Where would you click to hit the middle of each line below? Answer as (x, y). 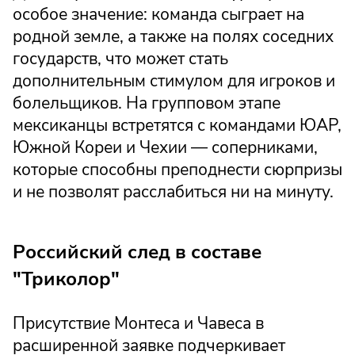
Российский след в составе (137, 252)
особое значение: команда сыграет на (158, 15)
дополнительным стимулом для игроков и (174, 81)
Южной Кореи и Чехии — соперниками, (165, 148)
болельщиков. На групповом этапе (147, 103)
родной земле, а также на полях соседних (173, 37)
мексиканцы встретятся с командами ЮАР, (177, 126)
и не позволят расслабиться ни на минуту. (173, 192)
